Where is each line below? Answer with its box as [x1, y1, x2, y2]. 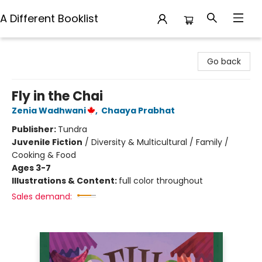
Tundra [58, 123, 87, 135]
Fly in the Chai [12, 87, 103, 105]
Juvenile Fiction [12, 136, 82, 148]
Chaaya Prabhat [101, 105, 175, 116]
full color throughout [119, 175, 203, 187]
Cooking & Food [12, 149, 76, 161]
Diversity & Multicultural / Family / [91, 136, 229, 148]
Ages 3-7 [12, 162, 51, 174]
